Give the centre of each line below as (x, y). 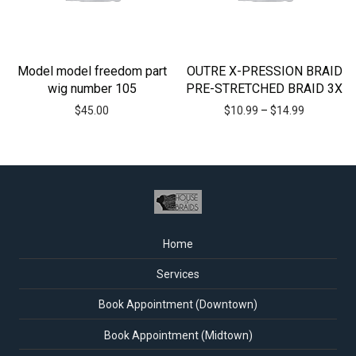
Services (178, 274)
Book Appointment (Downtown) (178, 305)
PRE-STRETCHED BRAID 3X (264, 89)
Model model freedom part (92, 71)
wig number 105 (92, 89)
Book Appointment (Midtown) (178, 335)
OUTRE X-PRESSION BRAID (264, 71)
